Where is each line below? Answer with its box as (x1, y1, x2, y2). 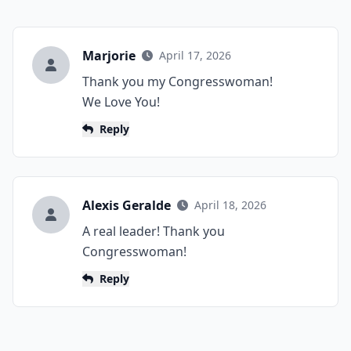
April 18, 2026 (191, 197, 266, 212)
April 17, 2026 (156, 48, 231, 63)
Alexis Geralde (82, 197, 171, 214)
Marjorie (82, 47, 136, 64)
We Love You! (82, 93, 160, 110)
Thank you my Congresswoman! (82, 73, 273, 90)
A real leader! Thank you (82, 223, 225, 240)
